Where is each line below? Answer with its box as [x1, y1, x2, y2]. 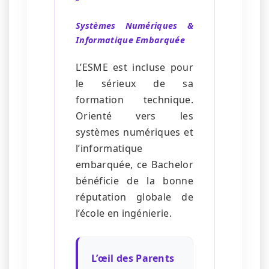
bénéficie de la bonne [76, 174, 193, 188]
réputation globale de [76, 190, 193, 204]
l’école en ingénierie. [76, 207, 172, 220]
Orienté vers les [76, 109, 193, 123]
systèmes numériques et [76, 125, 193, 139]
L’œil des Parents [91, 252, 175, 265]
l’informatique [76, 142, 143, 156]
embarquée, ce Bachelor [76, 158, 193, 172]
